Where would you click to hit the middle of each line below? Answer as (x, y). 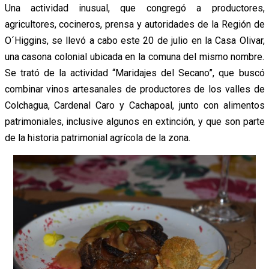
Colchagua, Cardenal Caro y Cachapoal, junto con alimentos (134, 105)
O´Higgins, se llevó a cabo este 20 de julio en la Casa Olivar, (134, 40)
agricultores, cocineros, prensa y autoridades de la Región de (134, 24)
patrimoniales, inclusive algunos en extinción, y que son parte (134, 121)
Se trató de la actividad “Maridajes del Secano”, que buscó (134, 73)
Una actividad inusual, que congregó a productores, (134, 8)
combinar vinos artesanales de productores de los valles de (134, 89)
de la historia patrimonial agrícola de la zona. (97, 138)
